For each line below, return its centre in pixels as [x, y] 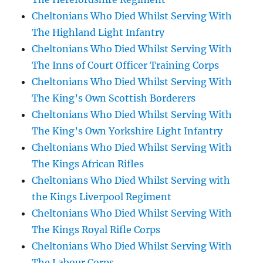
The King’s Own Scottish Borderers [114, 98]
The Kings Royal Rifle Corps [96, 230]
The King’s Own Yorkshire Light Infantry [127, 131]
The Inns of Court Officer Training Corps [126, 65]
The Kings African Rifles [88, 164]
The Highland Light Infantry [98, 32]
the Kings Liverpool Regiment [102, 197]
